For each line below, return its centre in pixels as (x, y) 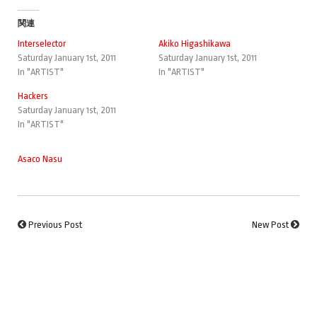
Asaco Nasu (40, 158)
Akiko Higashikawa (195, 43)
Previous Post (55, 224)
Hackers (33, 96)
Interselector (42, 43)
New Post (270, 224)
